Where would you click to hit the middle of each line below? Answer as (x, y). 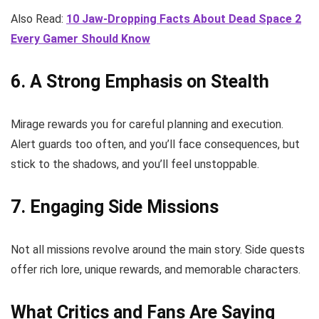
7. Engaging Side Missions (115, 207)
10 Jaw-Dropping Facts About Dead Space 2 (184, 19)
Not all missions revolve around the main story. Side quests (158, 250)
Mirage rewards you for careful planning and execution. (147, 125)
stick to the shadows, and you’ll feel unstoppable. (135, 164)
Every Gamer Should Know (80, 39)
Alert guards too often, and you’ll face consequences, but (155, 145)
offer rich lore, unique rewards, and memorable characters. (156, 270)
